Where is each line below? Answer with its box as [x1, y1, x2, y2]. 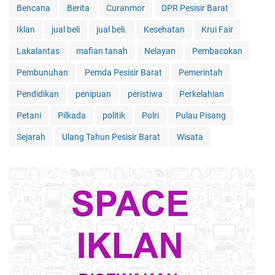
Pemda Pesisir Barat [85, 68, 162, 78]
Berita [67, 3, 90, 14]
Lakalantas [17, 46, 60, 56]
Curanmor [106, 3, 145, 14]
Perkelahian [179, 89, 224, 99]
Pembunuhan [17, 68, 68, 78]
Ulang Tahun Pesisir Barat [62, 132, 160, 142]
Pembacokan [192, 46, 242, 56]
